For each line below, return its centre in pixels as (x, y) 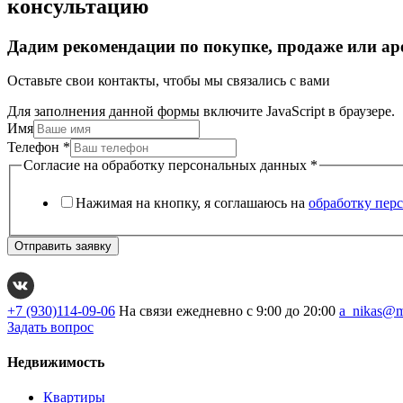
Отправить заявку (63, 246)
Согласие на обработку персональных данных (167, 166)
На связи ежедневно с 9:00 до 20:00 (227, 310)
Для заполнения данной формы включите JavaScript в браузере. (201, 112)
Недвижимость (56, 363)
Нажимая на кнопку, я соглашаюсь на (192, 202)
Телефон (35, 148)
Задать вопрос (50, 327)
